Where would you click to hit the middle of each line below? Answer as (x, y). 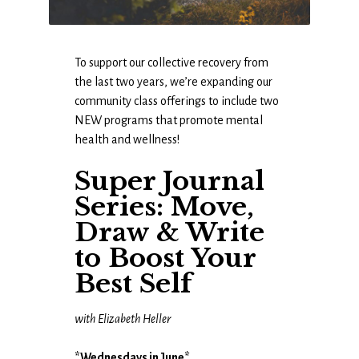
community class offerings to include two (177, 101)
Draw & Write (170, 232)
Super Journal (170, 181)
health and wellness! (127, 139)
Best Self (134, 283)
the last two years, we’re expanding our (174, 81)
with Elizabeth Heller (123, 319)
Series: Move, (165, 206)
